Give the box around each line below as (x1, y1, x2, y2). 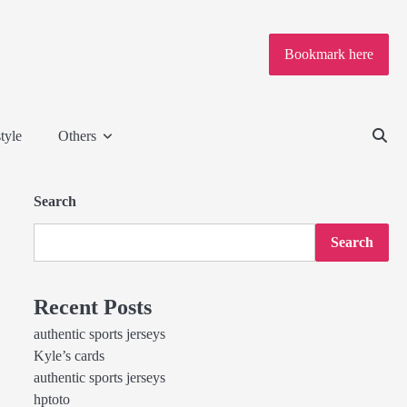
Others (58, 128, 96, 144)
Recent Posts (33, 295, 152, 319)
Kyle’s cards (33, 348, 104, 364)
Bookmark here (284, 46, 373, 63)
